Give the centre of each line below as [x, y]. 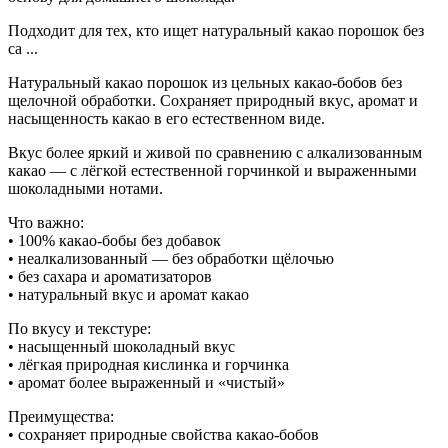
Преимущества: [61, 416]
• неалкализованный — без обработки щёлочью [171, 258]
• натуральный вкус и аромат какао [128, 294]
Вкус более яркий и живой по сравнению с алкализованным [215, 152]
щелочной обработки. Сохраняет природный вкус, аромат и [213, 100]
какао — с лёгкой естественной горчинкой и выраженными [212, 170]
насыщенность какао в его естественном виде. [166, 118]
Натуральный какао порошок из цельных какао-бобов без [205, 82]
